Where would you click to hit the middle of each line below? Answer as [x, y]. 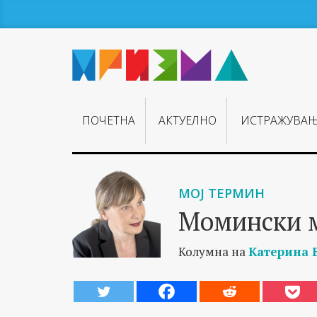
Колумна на [213, 252]
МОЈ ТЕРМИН [221, 193]
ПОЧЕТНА [109, 121]
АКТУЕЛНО [188, 121]
